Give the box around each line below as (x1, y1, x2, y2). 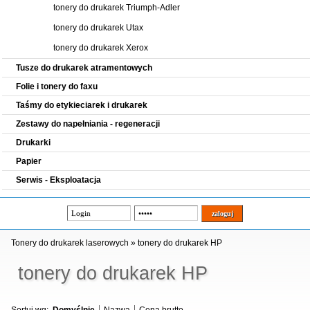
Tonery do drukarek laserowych (11, 238, 129, 248)
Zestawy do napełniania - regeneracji (16, 119, 160, 129)
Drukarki (16, 138, 51, 147)
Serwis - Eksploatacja (16, 175, 101, 185)
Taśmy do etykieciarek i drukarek (16, 100, 147, 110)
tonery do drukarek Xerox (53, 43, 148, 53)
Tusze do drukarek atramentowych (16, 63, 152, 73)
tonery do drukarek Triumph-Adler (53, 3, 180, 12)
